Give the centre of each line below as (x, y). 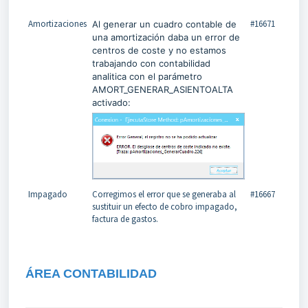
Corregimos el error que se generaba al (164, 194)
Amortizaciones (57, 23)
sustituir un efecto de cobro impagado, (164, 206)
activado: (111, 102)
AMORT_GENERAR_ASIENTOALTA (162, 89)
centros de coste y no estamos (159, 50)
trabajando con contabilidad (151, 63)
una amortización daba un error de (166, 37)
